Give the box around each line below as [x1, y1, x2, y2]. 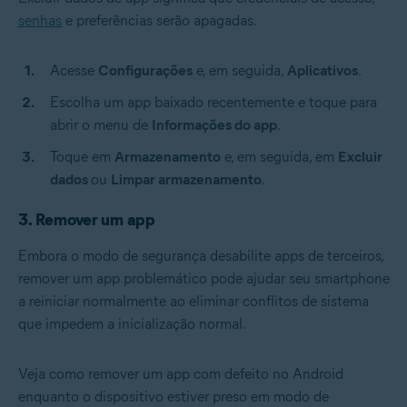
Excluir [338, 148, 382, 166]
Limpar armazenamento [111, 171, 262, 189]
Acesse [50, 62, 98, 80]
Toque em [50, 148, 114, 166]
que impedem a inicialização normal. [18, 315, 246, 333]
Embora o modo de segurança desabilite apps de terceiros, [18, 247, 383, 265]
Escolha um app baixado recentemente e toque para [50, 94, 377, 112]
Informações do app [152, 116, 277, 134]
